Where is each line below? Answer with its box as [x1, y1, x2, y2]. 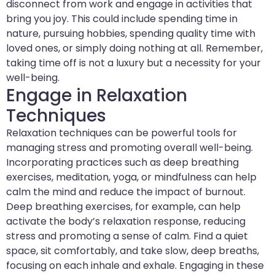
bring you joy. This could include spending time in [6, 12, 238, 26]
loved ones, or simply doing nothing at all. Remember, [6, 41, 263, 56]
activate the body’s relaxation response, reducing [6, 214, 246, 229]
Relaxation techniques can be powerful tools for [6, 126, 237, 141]
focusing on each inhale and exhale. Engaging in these [6, 258, 264, 273]
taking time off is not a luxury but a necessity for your [6, 56, 261, 71]
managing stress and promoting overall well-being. [6, 141, 253, 155]
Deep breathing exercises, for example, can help [6, 199, 241, 214]
